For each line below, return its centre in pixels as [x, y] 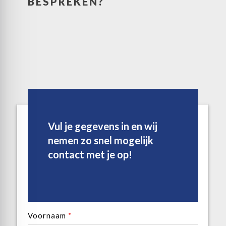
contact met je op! [90, 154]
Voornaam [48, 215]
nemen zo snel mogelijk [101, 140]
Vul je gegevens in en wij [103, 126]
